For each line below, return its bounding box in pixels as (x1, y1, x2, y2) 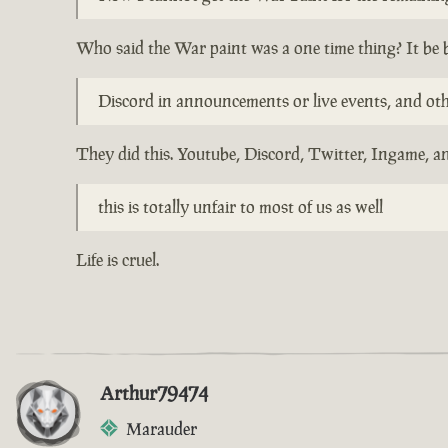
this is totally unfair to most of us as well (98, 195, 383, 218)
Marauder (126, 417, 197, 440)
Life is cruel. (76, 248, 159, 271)
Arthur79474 (100, 379, 208, 406)
